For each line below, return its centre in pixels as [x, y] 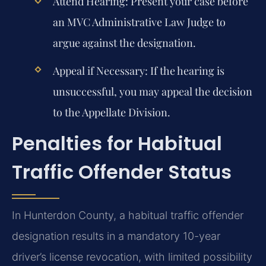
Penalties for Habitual [117, 143]
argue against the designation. [124, 43]
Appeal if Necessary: [100, 70]
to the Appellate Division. [111, 112]
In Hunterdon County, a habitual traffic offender [128, 215]
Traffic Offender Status [122, 172]
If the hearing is [186, 70]
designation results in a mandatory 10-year [116, 236]
